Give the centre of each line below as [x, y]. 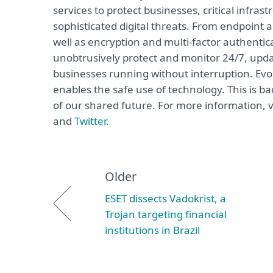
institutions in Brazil [152, 230]
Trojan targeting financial [166, 214]
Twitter [90, 121]
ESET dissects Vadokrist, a [165, 198]
